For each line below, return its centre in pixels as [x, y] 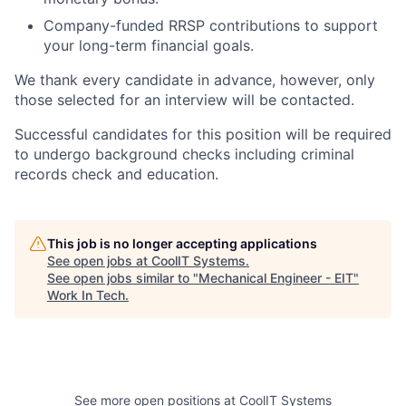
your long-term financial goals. [149, 46]
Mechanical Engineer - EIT [276, 278]
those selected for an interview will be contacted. [184, 100]
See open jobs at [99, 261]
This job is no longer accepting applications [182, 244]
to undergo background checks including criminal [184, 155]
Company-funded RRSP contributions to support [211, 26]
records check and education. [116, 174]
